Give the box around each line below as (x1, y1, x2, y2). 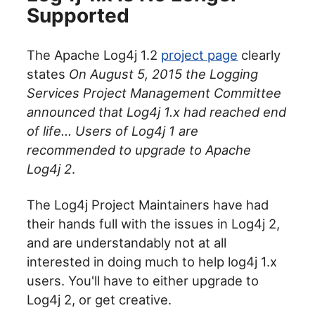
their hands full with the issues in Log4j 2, (27, 216, 281, 232)
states (27, 66, 70, 82)
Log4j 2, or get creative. (27, 292, 172, 308)
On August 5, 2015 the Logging (69, 66, 259, 82)
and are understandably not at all (27, 235, 227, 251)
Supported (27, 4, 130, 28)
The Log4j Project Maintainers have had (27, 197, 269, 213)
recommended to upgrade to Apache (27, 142, 252, 158)
